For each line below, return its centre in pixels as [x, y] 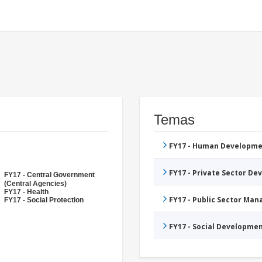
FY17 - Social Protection [44, 200]
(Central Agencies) [35, 184]
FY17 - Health [26, 192]
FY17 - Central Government [49, 175]
